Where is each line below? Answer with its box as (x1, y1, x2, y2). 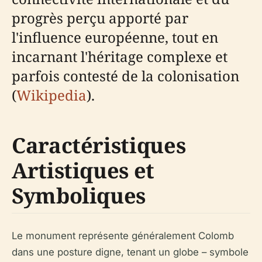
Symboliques (12, 181, 146, 210)
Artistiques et (12, 156, 154, 185)
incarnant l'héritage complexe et (12, 47, 227, 66)
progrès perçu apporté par (12, 8, 188, 27)
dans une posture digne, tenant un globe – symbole (12, 246, 249, 258)
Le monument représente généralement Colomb (12, 230, 234, 242)
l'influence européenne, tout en (12, 27, 218, 47)
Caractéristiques (12, 131, 186, 160)
